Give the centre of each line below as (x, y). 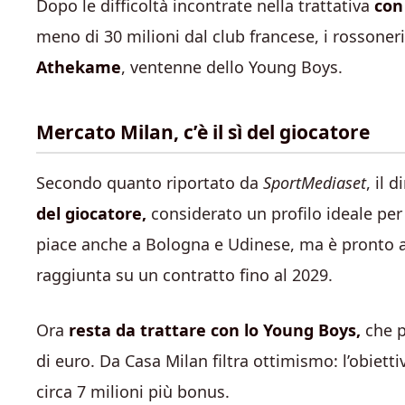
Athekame (79, 67)
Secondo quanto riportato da (150, 183)
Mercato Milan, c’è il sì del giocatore (203, 132)
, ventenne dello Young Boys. (232, 67)
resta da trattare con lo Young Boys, (212, 330)
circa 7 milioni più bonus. (133, 391)
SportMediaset (315, 183)
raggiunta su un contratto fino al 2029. (184, 275)
